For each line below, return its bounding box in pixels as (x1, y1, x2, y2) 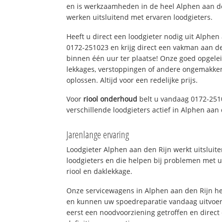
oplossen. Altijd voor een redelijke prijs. (66, 75, 198, 85)
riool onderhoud (83, 94, 138, 104)
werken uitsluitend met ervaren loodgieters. (66, 12, 213, 22)
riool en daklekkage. (66, 166, 133, 176)
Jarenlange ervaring (66, 128, 129, 142)
